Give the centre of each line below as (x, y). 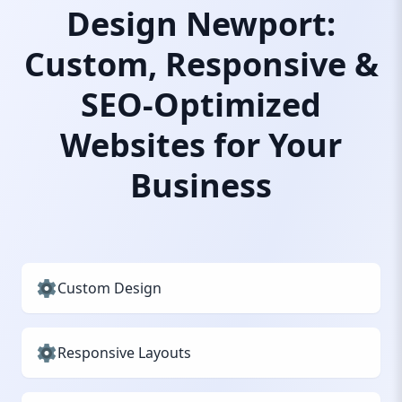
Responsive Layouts (124, 353)
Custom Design (109, 288)
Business (201, 185)
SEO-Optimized (201, 105)
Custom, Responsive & (201, 64)
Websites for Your (201, 145)
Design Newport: (201, 24)
